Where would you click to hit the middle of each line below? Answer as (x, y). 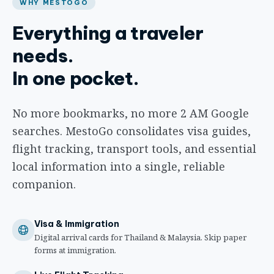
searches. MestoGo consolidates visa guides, (131, 131)
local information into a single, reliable (119, 167)
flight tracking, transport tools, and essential (134, 149)
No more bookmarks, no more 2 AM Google (131, 113)
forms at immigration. (75, 250)
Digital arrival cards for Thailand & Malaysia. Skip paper (140, 238)
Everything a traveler (108, 33)
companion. (44, 184)
